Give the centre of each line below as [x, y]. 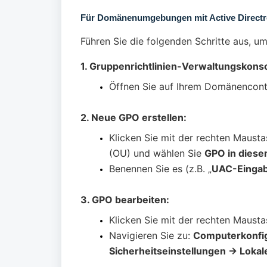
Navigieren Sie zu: [151, 236]
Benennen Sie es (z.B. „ [160, 169]
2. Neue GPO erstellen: [133, 118]
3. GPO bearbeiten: [125, 200]
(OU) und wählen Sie [157, 153]
